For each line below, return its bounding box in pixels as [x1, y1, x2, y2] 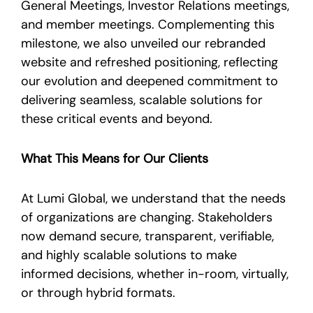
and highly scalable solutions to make [21, 246, 237, 263]
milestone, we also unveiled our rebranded [21, 34, 265, 52]
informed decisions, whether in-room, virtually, [21, 265, 289, 282]
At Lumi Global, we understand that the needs [21, 189, 286, 207]
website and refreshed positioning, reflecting [21, 53, 278, 71]
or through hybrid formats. [21, 284, 175, 301]
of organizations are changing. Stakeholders [21, 208, 272, 226]
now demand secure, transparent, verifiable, [21, 227, 274, 245]
